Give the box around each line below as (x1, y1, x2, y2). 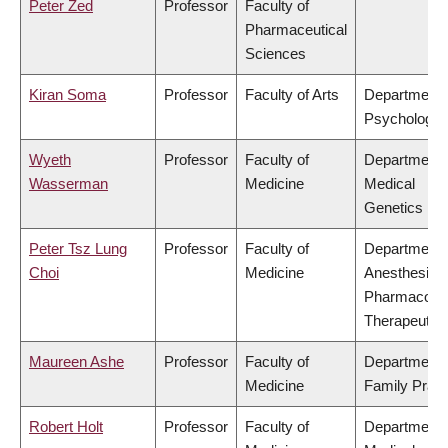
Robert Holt (29, 418, 103, 436)
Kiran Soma (29, 86, 106, 104)
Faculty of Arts (245, 86, 339, 104)
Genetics (364, 199, 423, 217)
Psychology (364, 110, 441, 128)
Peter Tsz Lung (29, 240, 127, 258)
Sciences (245, 45, 306, 63)
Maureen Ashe (29, 353, 124, 371)
